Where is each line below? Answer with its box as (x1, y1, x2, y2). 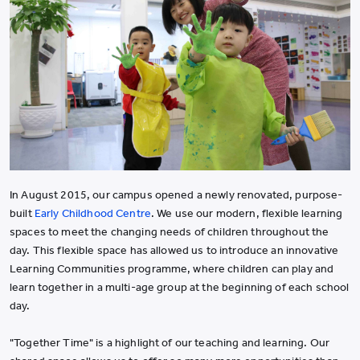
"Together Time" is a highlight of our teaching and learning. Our (10, 335, 329, 350)
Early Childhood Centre (34, 206, 151, 220)
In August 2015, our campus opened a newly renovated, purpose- (10, 187, 343, 202)
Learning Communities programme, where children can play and (10, 261, 334, 276)
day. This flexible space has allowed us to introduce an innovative (10, 243, 339, 257)
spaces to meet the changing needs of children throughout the (10, 224, 329, 239)
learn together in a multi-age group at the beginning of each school (10, 280, 350, 294)
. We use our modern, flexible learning (150, 206, 343, 220)
